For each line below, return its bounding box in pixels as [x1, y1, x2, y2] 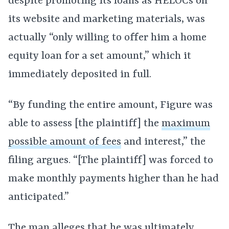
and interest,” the [121, 136, 205, 148]
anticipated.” [8, 191, 69, 203]
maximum [162, 118, 210, 130]
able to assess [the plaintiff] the [8, 118, 162, 130]
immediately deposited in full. [8, 68, 151, 81]
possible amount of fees [8, 136, 121, 148]
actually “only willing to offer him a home [8, 32, 207, 44]
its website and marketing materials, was [8, 13, 205, 26]
